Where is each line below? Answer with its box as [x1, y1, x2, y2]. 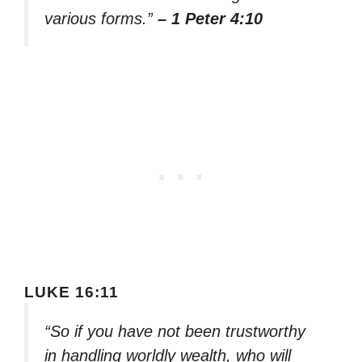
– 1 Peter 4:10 [158, 10, 263, 28]
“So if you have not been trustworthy [44, 322, 305, 340]
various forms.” [44, 10, 158, 28]
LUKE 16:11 [24, 283, 119, 301]
